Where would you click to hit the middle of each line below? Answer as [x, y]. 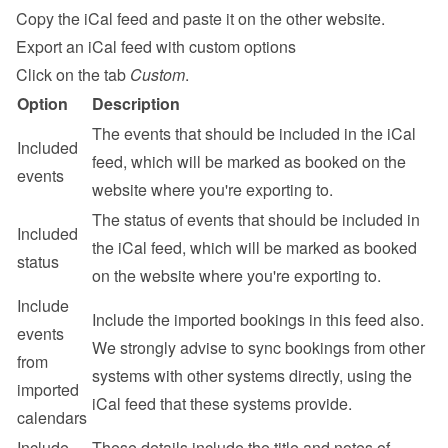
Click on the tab [73, 74]
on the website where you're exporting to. [236, 275]
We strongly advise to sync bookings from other [258, 347]
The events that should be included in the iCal [254, 133]
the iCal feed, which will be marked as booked [254, 247]
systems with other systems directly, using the [252, 375]
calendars [52, 417]
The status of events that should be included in [256, 219]
